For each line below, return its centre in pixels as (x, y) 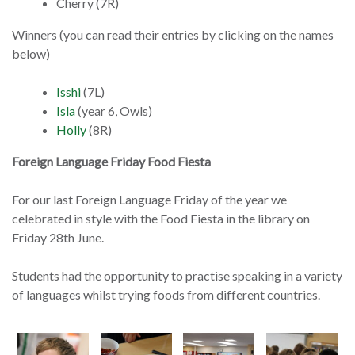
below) (31, 54)
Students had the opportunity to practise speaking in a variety (177, 276)
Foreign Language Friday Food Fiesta (111, 162)
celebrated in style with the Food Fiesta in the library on (161, 219)
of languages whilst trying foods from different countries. (166, 295)
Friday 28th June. (58, 238)
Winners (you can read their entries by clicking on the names (173, 35)
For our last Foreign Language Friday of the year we (149, 200)
